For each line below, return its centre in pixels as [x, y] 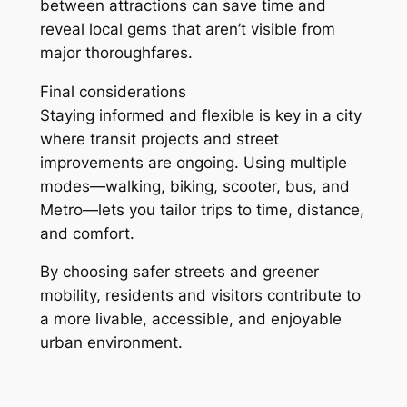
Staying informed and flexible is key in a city [200, 115]
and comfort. [87, 233]
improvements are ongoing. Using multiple [193, 162]
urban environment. [111, 343]
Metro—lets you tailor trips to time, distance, [202, 209]
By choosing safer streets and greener [179, 272]
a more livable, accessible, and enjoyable [190, 319]
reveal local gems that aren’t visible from [187, 29]
